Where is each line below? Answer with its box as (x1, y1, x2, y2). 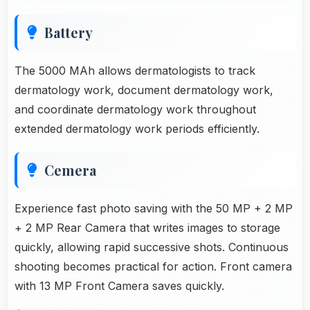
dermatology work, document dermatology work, (15, 82, 273, 97)
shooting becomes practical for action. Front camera (15, 259, 292, 273)
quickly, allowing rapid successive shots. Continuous (15, 239, 289, 254)
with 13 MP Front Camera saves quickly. (15, 278, 224, 293)
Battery (44, 22, 93, 42)
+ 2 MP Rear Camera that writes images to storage (15, 220, 280, 235)
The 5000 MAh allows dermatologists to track (15, 63, 255, 77)
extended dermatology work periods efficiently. (15, 121, 259, 136)
